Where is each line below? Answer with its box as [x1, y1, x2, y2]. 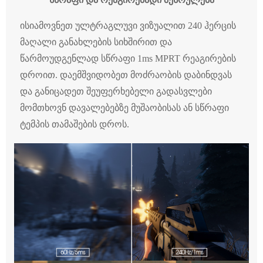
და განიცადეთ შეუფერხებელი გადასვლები [20, 86, 212, 97]
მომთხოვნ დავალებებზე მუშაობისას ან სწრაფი [20, 103, 229, 113]
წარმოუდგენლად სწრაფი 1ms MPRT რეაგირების [20, 53, 236, 64]
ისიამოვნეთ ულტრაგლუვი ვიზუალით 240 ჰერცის [20, 21, 236, 31]
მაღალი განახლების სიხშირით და [20, 37, 172, 48]
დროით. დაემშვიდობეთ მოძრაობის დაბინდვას [20, 70, 232, 80]
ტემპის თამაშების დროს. [20, 119, 129, 130]
